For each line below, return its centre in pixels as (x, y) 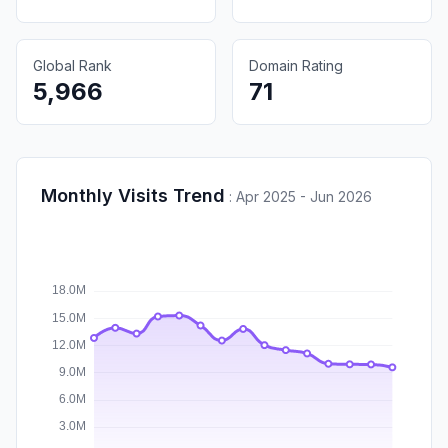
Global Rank (72, 65)
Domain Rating (296, 65)
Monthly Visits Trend (133, 195)
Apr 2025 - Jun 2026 (304, 196)
